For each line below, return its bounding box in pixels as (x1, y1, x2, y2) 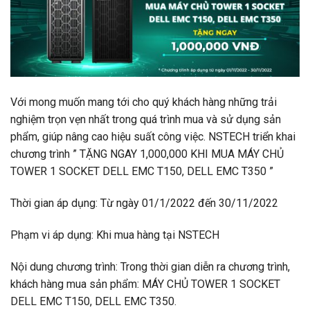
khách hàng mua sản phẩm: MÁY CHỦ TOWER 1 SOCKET (10, 277, 280, 291)
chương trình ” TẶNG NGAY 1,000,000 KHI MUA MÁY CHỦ (10, 147, 284, 161)
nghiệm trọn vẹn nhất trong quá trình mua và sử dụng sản (10, 113, 281, 127)
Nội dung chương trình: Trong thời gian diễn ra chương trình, (10, 259, 290, 273)
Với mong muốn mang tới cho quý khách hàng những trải (10, 95, 277, 109)
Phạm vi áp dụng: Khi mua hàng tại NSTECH (10, 228, 219, 241)
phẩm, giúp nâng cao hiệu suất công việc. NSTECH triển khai (10, 130, 295, 144)
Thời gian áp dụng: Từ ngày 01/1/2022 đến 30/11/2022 (10, 196, 278, 210)
